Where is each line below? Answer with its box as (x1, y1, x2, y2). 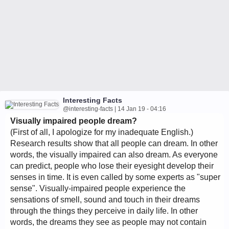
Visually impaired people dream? (10, 117, 137, 125)
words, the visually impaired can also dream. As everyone (10, 150, 218, 159)
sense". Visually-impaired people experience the (10, 184, 186, 193)
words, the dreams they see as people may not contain (10, 218, 207, 226)
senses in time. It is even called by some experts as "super (10, 173, 220, 181)
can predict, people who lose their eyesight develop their (10, 162, 214, 170)
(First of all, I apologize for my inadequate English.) (10, 128, 193, 136)
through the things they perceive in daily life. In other (10, 207, 198, 215)
